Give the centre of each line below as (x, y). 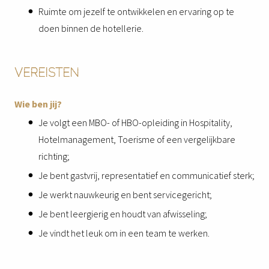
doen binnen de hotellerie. (91, 29)
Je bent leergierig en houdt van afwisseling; (123, 214)
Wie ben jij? (38, 104)
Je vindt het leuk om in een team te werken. (124, 233)
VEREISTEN (47, 73)
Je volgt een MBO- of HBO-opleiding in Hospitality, (135, 123)
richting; (54, 156)
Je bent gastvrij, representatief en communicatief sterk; (147, 176)
